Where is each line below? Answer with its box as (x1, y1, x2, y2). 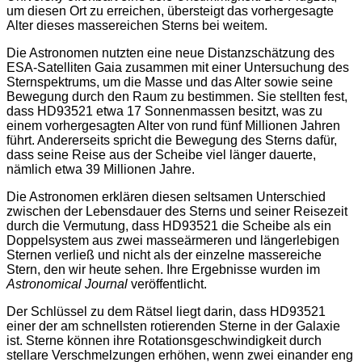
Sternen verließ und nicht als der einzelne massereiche (6, 248, 322, 263)
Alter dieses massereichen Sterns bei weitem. (6, 19, 267, 33)
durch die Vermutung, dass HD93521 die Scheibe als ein (6, 219, 331, 234)
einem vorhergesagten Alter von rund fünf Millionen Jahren (6, 119, 340, 133)
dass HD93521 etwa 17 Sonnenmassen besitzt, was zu (6, 104, 322, 119)
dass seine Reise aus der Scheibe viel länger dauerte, (6, 148, 316, 162)
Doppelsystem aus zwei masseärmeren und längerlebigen (6, 234, 339, 248)
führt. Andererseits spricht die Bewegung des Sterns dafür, (6, 133, 337, 148)
